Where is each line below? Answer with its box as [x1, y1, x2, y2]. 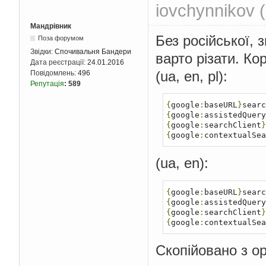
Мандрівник [30, 22, 71, 31]
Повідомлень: [30, 69, 78, 78]
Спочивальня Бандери [55, 47, 131, 56]
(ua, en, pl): [156, 68, 227, 84]
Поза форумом [38, 34, 84, 42]
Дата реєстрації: [30, 58, 87, 67]
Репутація [30, 80, 64, 88]
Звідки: [30, 47, 55, 56]
